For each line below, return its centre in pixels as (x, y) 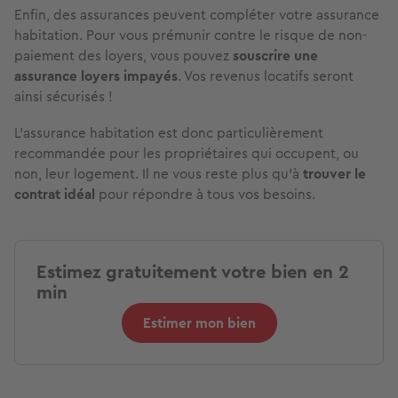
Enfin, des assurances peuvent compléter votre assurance (197, 15)
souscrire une (275, 56)
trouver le (333, 174)
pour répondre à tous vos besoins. (207, 195)
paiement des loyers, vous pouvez (123, 56)
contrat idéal (56, 195)
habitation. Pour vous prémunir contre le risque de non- (191, 36)
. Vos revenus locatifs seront (266, 76)
